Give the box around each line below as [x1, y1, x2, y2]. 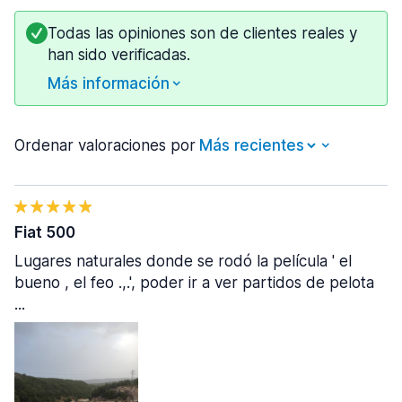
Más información [48, 74, 170, 92]
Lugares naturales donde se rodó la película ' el [14, 252, 352, 270]
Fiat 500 [14, 223, 75, 241]
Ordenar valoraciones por [14, 136, 196, 154]
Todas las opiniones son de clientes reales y [48, 24, 357, 42]
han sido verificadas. [48, 46, 190, 64]
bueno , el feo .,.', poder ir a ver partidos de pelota [14, 274, 374, 292]
